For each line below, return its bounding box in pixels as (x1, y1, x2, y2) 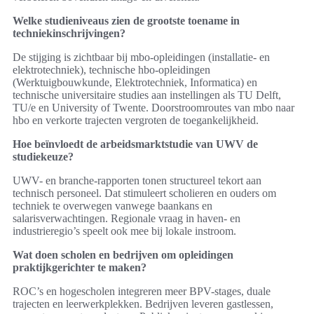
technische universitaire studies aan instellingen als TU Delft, (13, 89, 281, 102)
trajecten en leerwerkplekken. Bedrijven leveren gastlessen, (13, 298, 273, 310)
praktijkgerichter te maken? (13, 261, 146, 274)
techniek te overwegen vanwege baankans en (13, 200, 212, 212)
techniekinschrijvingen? (13, 27, 125, 40)
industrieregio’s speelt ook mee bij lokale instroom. (13, 225, 236, 238)
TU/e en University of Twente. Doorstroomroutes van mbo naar (13, 102, 294, 114)
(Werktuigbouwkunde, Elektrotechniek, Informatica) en (13, 76, 257, 89)
